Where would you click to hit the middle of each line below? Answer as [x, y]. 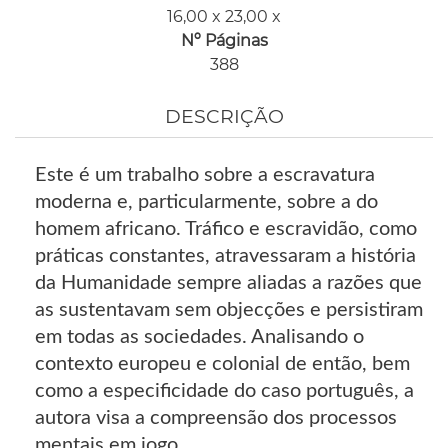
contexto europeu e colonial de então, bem [222, 363]
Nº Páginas [224, 40]
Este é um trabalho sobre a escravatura [205, 174]
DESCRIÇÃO [224, 116]
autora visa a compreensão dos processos [216, 417]
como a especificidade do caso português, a [224, 390]
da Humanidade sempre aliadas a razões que [228, 282]
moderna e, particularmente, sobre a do [206, 201]
